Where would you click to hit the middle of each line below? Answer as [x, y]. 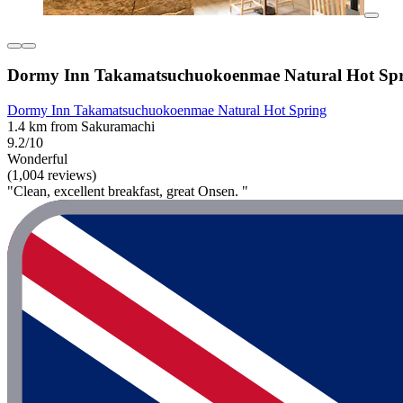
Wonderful [37, 159]
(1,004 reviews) [52, 175]
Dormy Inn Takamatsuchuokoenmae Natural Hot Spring [167, 111]
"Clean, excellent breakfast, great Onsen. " [128, 192]
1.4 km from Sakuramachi [81, 127]
